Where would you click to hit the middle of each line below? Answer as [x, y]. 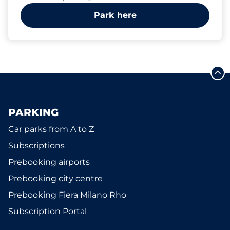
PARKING [33, 112]
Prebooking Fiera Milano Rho [67, 195]
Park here [115, 15]
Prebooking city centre [55, 178]
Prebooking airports [49, 162]
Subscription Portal [47, 211]
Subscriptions [36, 146]
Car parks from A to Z [51, 129]
